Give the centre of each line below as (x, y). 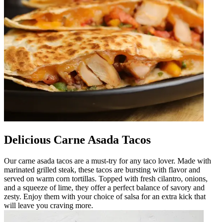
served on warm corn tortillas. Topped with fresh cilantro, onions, (106, 178)
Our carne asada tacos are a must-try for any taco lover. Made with (108, 161)
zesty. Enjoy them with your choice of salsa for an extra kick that (105, 196)
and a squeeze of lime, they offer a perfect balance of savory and (104, 187)
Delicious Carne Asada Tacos (77, 139)
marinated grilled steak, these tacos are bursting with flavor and (102, 169)
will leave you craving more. (49, 205)
